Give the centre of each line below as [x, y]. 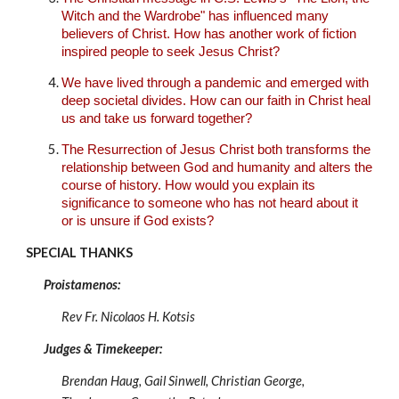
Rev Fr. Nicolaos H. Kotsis [129, 316]
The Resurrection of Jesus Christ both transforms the [216, 150]
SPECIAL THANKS [80, 252]
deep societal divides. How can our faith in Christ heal [216, 100]
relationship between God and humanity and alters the [217, 168]
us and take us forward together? [157, 118]
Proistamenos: [82, 284]
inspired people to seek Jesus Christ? [171, 51]
